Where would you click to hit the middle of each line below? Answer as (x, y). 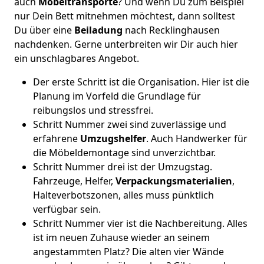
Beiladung (100, 30)
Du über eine (44, 30)
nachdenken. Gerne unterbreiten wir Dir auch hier (126, 44)
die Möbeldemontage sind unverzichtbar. (124, 153)
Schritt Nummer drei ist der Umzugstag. (123, 167)
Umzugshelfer (113, 138)
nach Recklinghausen (172, 30)
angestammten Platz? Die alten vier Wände (128, 252)
